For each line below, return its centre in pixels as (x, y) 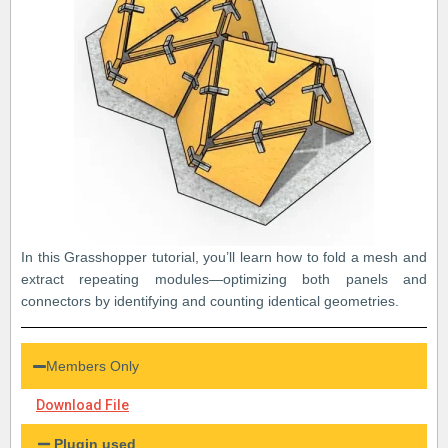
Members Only (93, 366)
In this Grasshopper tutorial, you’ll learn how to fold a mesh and (224, 257)
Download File (82, 405)
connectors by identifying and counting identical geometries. (210, 301)
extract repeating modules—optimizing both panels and (224, 279)
